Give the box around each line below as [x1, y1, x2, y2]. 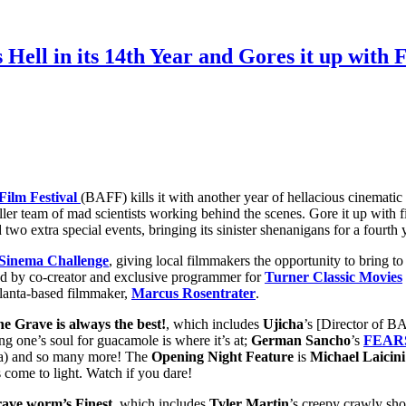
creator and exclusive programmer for [47, 268, 265, 285]
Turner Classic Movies [265, 268, 402, 285]
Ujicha [263, 315, 304, 332]
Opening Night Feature [151, 348, 294, 364]
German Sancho [251, 332, 351, 348]
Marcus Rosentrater [131, 285, 256, 301]
